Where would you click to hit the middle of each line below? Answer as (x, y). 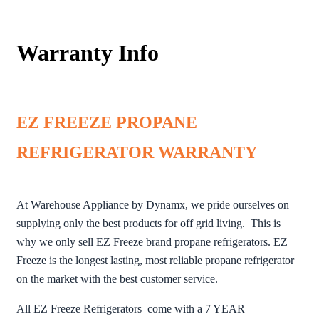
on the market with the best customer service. (117, 279)
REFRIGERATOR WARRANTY (137, 152)
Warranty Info (88, 53)
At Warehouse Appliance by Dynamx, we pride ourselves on (153, 205)
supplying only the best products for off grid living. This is (148, 223)
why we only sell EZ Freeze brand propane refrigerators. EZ (152, 242)
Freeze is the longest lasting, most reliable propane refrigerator (155, 260)
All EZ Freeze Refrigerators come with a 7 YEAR (131, 309)
